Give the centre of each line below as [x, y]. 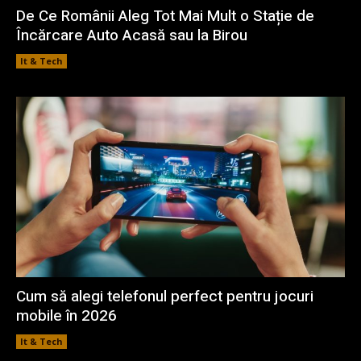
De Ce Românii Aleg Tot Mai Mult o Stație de [165, 16]
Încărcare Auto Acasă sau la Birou [132, 35]
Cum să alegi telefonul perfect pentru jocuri [165, 297]
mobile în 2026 [66, 316]
